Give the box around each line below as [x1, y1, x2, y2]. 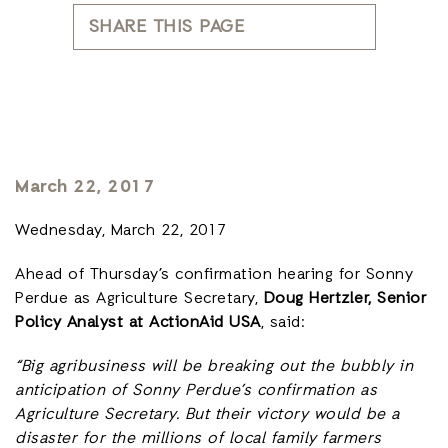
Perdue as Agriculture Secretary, [15, 288, 264, 311]
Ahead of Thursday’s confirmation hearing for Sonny [15, 264, 413, 287]
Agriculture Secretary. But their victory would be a [15, 404, 400, 427]
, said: [260, 312, 305, 335]
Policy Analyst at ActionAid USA [15, 312, 261, 335]
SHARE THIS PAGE [88, 15, 244, 40]
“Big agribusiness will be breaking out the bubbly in [15, 356, 413, 379]
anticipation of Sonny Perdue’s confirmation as [15, 380, 377, 403]
